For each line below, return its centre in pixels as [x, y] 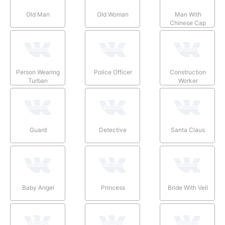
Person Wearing [38, 72]
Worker [188, 80]
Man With [188, 14]
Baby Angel [38, 187]
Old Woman [113, 14]
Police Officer [113, 72]
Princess [113, 187]
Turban [38, 80]
